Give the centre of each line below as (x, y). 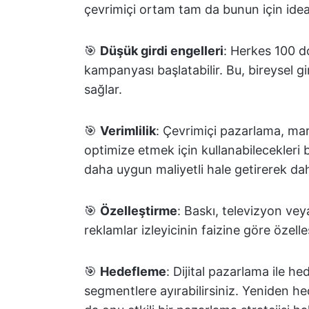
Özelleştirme (139, 211)
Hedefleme (133, 271)
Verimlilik (128, 131)
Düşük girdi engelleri (162, 51)
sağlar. (103, 89)
